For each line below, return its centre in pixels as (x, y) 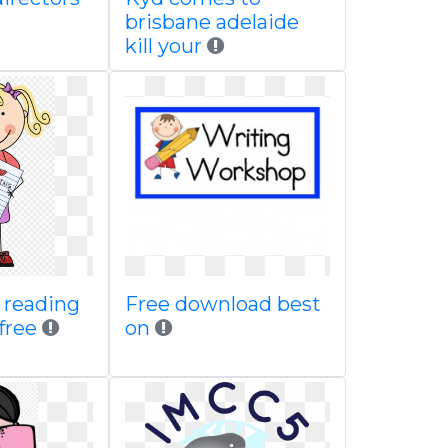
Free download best (222, 304)
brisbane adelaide (211, 22)
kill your (163, 46)
